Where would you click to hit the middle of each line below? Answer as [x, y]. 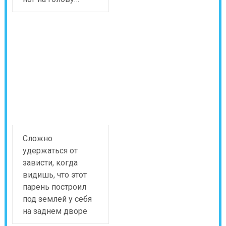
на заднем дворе [55, 211]
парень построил [54, 187]
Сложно [37, 139]
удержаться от [50, 151]
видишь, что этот [54, 175]
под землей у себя [57, 199]
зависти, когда [50, 163]
